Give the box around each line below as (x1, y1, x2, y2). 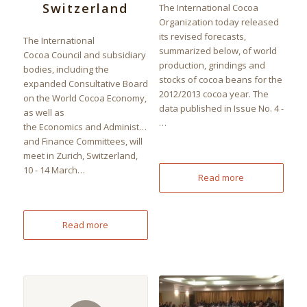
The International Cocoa (158, 1, 258, 14)
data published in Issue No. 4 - (158, 102, 284, 115)
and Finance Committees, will (23, 135, 143, 148)
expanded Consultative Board (23, 77, 148, 90)
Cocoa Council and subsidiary (23, 49, 146, 62)
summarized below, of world (158, 45, 277, 58)
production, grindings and (158, 59, 265, 72)
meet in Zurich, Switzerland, (23, 149, 138, 162)
